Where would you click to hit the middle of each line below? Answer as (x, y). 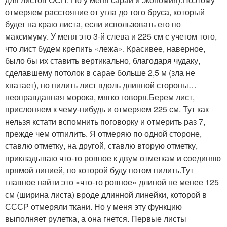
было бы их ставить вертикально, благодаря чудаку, (103, 61)
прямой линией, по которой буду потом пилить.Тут (99, 170)
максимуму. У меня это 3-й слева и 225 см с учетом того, (111, 36)
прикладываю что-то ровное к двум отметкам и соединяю (113, 158)
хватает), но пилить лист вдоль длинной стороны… (101, 85)
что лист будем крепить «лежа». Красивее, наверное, (105, 48)
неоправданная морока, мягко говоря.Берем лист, (100, 97)
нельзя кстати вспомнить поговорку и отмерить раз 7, (105, 121)
